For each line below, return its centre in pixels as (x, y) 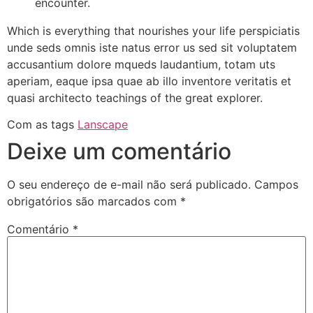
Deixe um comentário (119, 151)
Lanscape (103, 124)
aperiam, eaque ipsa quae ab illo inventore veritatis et (149, 81)
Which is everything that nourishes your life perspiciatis (153, 30)
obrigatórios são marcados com (94, 201)
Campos (276, 184)
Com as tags (42, 124)
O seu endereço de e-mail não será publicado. (129, 184)
